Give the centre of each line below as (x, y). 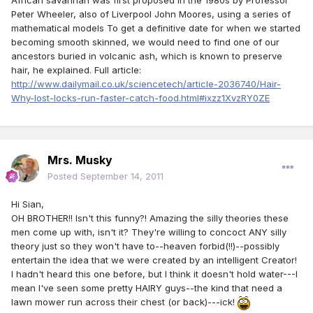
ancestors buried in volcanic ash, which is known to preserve (147, 56)
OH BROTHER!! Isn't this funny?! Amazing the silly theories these (150, 218)
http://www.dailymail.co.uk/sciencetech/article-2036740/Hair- (146, 84)
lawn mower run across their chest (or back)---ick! (124, 302)
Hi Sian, (28, 204)
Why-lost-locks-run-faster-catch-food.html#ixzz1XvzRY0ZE (140, 98)
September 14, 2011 (122, 176)
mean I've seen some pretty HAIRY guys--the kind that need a (147, 288)
